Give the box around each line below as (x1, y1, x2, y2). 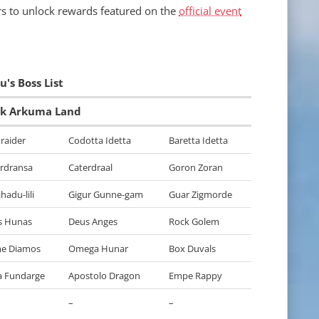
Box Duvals (169, 242, 216, 255)
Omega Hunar (68, 242, 128, 255)
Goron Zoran (169, 161, 223, 174)
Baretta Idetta (169, 134, 228, 147)
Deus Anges (68, 215, 117, 228)
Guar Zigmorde (169, 188, 232, 201)
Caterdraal (68, 161, 113, 174)
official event (179, 4, 241, 18)
